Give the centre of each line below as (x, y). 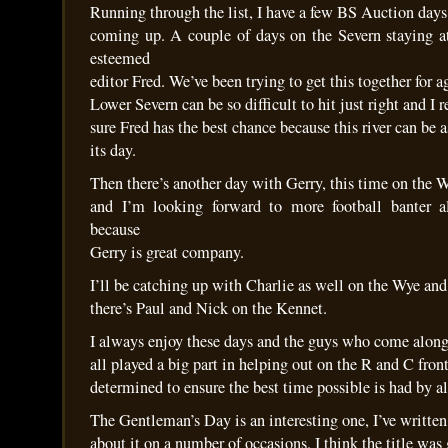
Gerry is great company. (167, 252)
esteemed (120, 58)
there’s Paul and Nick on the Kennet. (208, 308)
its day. (113, 150)
